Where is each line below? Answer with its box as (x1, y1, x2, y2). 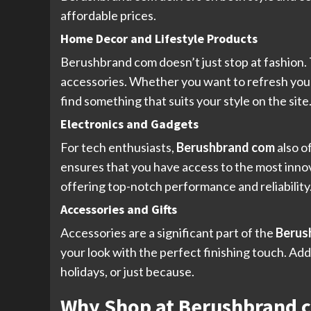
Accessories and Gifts (60, 201, 177, 218)
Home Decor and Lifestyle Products (60, 31, 258, 47)
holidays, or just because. (60, 264, 194, 280)
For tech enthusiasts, (60, 140, 176, 155)
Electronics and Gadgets (60, 116, 199, 133)
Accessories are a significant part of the (60, 225, 276, 241)
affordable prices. (60, 8, 156, 24)
